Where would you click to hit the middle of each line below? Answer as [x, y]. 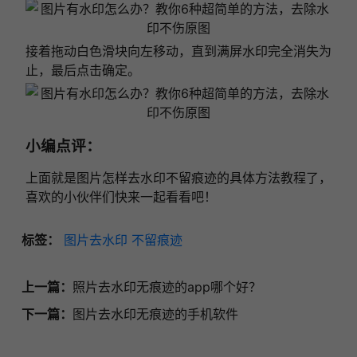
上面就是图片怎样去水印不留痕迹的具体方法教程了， [178, 178]
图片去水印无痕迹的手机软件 [155, 314]
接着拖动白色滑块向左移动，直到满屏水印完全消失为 [178, 51]
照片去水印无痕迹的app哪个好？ [167, 287]
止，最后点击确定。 [82, 71]
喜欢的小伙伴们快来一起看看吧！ [121, 197]
